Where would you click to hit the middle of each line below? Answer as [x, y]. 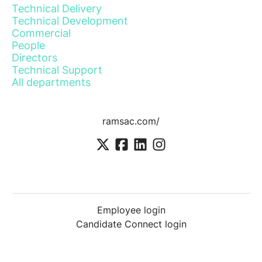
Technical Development [70, 21]
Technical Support [57, 70]
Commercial [41, 33]
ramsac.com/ [131, 121]
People [28, 45]
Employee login [131, 210]
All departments [51, 82]
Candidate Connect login [131, 224]
